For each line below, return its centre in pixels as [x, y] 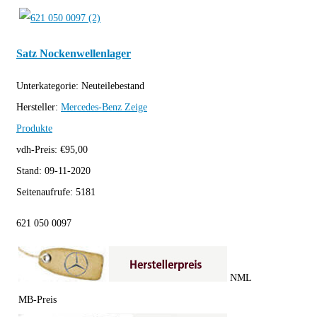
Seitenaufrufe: [46, 192]
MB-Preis [38, 300]
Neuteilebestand [113, 86]
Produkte [34, 129]
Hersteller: [39, 108]
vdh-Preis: [38, 150]
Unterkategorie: [49, 86]
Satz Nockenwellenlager [74, 53]
